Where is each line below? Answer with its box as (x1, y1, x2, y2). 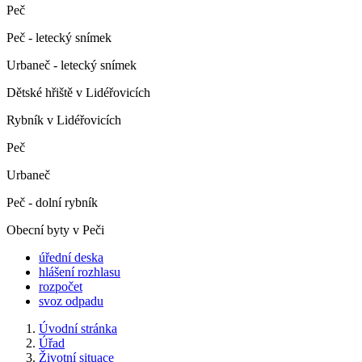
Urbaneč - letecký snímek (6, 57, 137, 72)
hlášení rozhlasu (39, 264, 120, 279)
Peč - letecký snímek (6, 30, 112, 44)
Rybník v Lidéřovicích (6, 112, 121, 127)
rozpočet (39, 279, 82, 293)
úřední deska (39, 250, 103, 264)
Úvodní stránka (39, 321, 117, 335)
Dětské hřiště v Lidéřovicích (6, 85, 150, 99)
